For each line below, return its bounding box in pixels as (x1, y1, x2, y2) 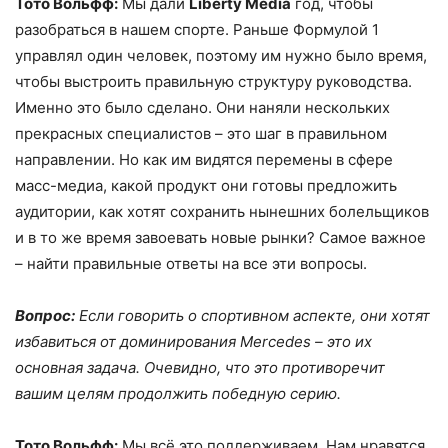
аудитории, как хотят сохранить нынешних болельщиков (15, 202, 429, 222)
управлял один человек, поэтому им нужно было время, (15, 46, 427, 66)
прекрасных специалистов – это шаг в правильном (15, 124, 387, 144)
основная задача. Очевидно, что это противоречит (15, 358, 385, 378)
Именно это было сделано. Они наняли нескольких (15, 98, 390, 118)
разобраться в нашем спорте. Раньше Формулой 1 (15, 20, 379, 40)
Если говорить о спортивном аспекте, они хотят (75, 306, 430, 326)
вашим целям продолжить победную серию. (15, 384, 341, 404)
